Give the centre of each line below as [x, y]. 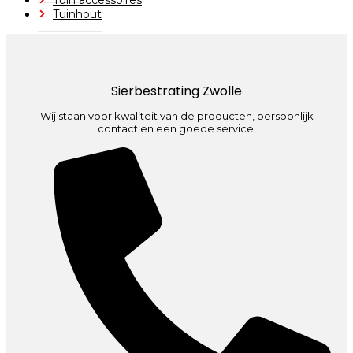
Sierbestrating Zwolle [176, 91]
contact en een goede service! [176, 129]
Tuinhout [77, 14]
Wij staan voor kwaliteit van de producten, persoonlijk [176, 116]
